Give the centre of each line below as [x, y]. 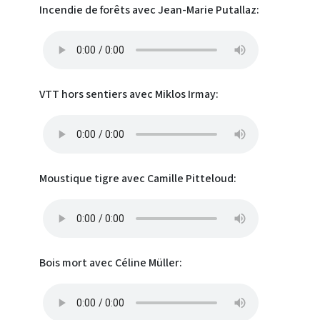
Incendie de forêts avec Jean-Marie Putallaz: [149, 10]
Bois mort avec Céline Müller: [111, 263]
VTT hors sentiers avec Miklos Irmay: [129, 94]
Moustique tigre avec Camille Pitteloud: [138, 179]
